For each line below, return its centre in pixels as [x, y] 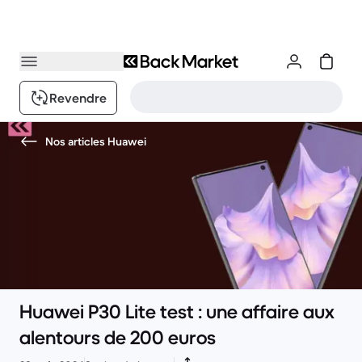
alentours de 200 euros [118, 338]
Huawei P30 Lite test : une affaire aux [177, 312]
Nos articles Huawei [96, 141]
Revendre [78, 98]
